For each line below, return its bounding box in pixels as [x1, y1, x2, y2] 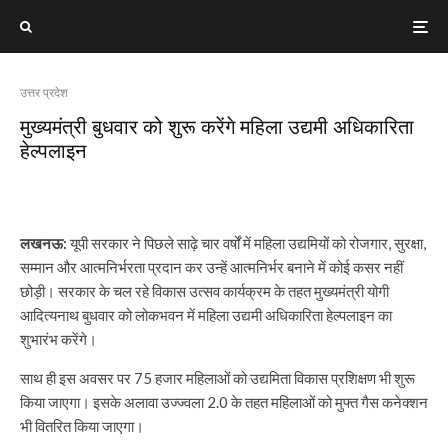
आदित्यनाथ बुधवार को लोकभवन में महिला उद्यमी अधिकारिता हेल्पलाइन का [20, 306, 392, 324]
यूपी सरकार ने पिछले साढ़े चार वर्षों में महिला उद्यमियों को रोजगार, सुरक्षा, [67, 234, 426, 252]
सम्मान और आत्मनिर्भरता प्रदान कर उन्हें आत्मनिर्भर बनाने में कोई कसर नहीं [20, 258, 403, 276]
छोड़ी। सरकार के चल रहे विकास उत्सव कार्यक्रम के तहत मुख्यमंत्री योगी [20, 282, 389, 300]
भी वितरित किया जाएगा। [20, 417, 144, 435]
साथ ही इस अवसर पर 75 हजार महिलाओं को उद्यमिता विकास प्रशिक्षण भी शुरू [20, 369, 415, 387]
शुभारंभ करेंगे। [20, 330, 97, 348]
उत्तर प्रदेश [20, 85, 68, 100]
